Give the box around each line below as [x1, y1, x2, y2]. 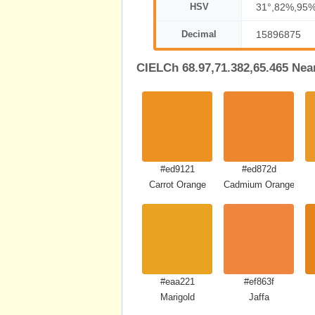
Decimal [181, 29, 217, 39]
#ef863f [243, 276, 274, 287]
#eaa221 [160, 276, 195, 287]
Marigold [160, 292, 195, 302]
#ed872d [241, 164, 276, 174]
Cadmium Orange [224, 179, 295, 190]
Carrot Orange [148, 179, 206, 190]
